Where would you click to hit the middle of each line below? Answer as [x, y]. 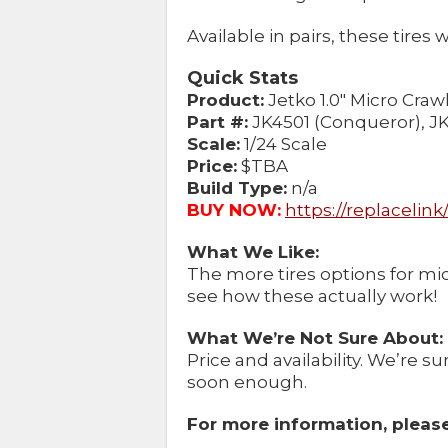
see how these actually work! [312, 296]
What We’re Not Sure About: [315, 338]
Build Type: [237, 188]
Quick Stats [242, 78]
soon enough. [247, 382]
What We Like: [253, 252]
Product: [225, 100]
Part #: [217, 122]
